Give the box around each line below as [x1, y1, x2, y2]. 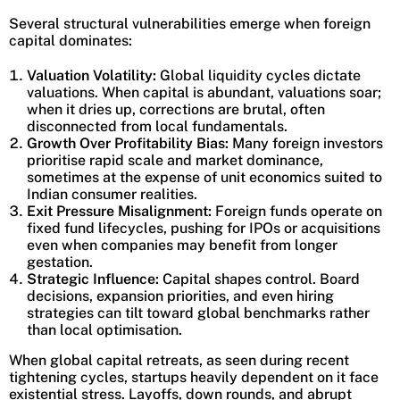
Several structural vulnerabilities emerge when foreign [9, 14, 371, 32]
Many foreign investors [229, 134, 383, 152]
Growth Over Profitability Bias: [27, 134, 229, 152]
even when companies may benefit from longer [27, 236, 337, 254]
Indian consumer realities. [27, 185, 197, 203]
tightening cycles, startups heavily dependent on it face [9, 368, 379, 386]
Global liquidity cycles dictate [156, 66, 361, 84]
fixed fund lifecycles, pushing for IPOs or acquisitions [27, 219, 380, 237]
